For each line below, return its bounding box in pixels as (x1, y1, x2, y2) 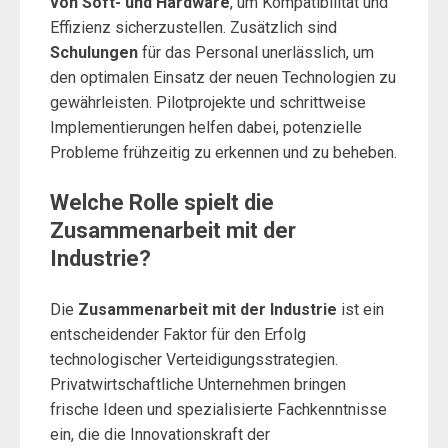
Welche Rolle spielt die (50, 190, 274, 215)
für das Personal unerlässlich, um (138, 43, 374, 62)
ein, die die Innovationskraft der (50, 425, 270, 444)
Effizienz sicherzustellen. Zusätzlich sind (50, 18, 337, 37)
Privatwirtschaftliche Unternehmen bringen (50, 375, 346, 394)
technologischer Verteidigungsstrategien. (50, 350, 338, 369)
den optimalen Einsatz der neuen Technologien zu (50, 68, 396, 87)
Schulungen (50, 43, 138, 62)
